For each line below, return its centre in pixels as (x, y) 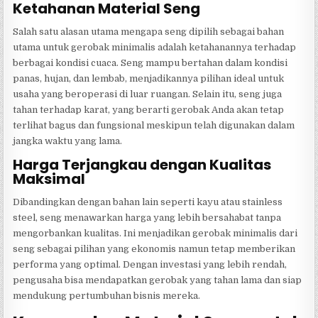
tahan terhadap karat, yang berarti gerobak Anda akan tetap (149, 110)
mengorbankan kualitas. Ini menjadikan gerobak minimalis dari (155, 234)
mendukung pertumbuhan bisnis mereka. (107, 296)
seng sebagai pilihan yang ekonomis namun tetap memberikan (154, 249)
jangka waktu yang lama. (68, 141)
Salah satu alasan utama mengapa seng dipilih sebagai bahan (149, 32)
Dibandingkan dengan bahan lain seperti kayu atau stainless (148, 202)
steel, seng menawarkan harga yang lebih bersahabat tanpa (147, 218)
